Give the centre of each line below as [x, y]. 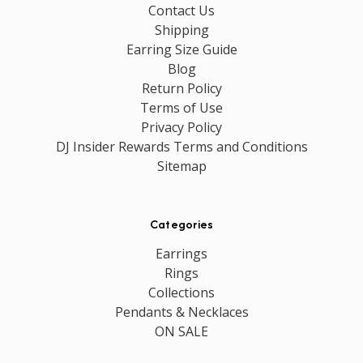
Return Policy [181, 88]
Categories [181, 224]
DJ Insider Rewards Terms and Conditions [181, 146]
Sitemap [181, 166]
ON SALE [181, 331]
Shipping [181, 30]
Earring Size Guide [181, 49]
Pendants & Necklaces [181, 312]
